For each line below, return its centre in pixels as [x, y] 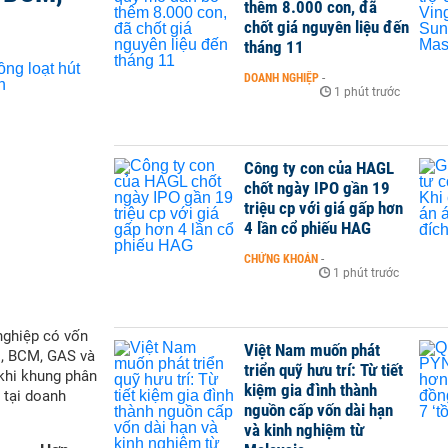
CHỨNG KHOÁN [281, 259]
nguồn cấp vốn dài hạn [318, 409]
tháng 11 [274, 47]
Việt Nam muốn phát [312, 349]
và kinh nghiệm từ [304, 429]
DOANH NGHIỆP [281, 78]
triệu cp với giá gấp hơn [323, 208]
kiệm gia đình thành [310, 389]
